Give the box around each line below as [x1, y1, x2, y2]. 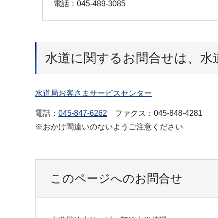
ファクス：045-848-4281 [107, 109, 202, 117]
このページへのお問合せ [50, 172, 182, 185]
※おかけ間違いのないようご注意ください [35, 122, 183, 131]
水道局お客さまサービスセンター [35, 89, 152, 97]
